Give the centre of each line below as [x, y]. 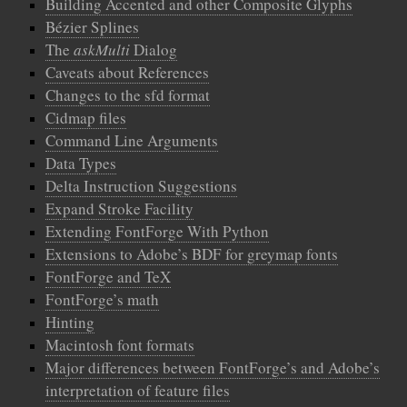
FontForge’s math [102, 299]
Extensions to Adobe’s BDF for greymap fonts [192, 254]
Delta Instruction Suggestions [141, 186]
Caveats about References [127, 72]
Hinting [70, 322]
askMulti [102, 50]
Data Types [81, 163]
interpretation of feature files [138, 390]
